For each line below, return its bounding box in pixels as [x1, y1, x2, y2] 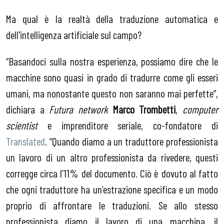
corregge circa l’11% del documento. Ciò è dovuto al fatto [6, 166, 218, 180]
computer [182, 102, 218, 116]
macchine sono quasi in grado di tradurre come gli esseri [6, 70, 218, 84]
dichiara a [6, 102, 49, 116]
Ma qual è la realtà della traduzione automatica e [6, 11, 218, 25]
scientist [6, 118, 37, 132]
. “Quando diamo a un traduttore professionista [45, 134, 218, 148]
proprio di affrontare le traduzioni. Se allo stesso [6, 198, 218, 212]
